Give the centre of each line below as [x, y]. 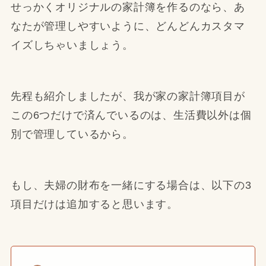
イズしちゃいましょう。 [72, 45]
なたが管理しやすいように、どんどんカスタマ [128, 26]
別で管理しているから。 [72, 134]
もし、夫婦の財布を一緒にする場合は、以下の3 [131, 185]
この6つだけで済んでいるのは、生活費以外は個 [131, 115]
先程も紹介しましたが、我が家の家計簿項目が [128, 96]
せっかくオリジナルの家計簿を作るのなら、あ [128, 7]
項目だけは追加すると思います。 [94, 204]
